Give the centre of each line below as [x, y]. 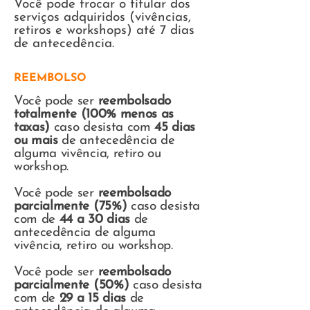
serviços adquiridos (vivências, [102, 18]
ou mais [36, 141]
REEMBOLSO [50, 78]
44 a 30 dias [94, 220]
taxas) [32, 128]
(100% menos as [127, 115]
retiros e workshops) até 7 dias [104, 31]
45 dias [175, 128]
